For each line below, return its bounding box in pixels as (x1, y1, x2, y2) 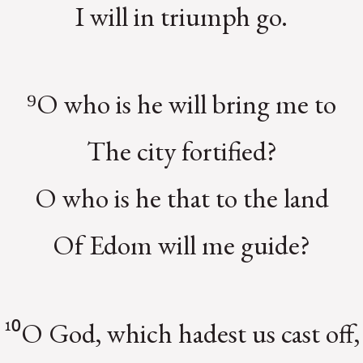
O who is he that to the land (34, 180, 329, 216)
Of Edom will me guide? (53, 227, 310, 263)
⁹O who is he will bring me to (27, 86, 336, 122)
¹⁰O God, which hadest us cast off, (3, 314, 360, 351)
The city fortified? (86, 133, 277, 169)
